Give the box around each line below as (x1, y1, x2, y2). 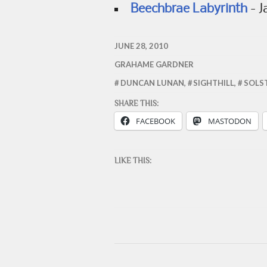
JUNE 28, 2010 (114, 41, 168, 51)
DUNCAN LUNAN (120, 78, 184, 88)
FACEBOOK (136, 116, 175, 126)
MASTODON (208, 116, 252, 126)
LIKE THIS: (114, 156, 151, 165)
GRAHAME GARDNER (114, 60, 194, 69)
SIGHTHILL (193, 78, 235, 88)
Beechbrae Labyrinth (131, 2, 247, 16)
